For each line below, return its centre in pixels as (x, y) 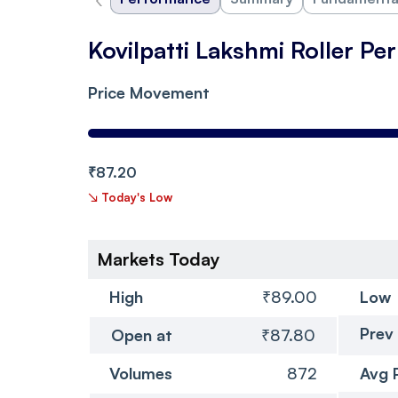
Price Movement (149, 92)
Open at (142, 334)
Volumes (141, 373)
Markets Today (159, 259)
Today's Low (137, 197)
